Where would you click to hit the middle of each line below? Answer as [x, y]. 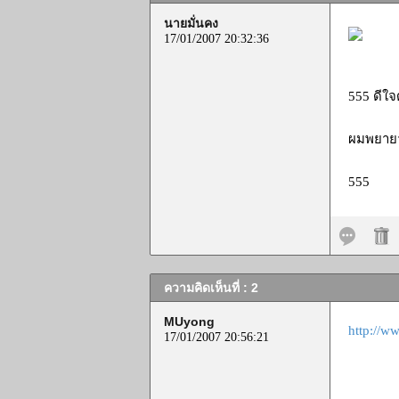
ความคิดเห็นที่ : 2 [211, 288]
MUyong [189, 322]
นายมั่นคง [191, 23]
